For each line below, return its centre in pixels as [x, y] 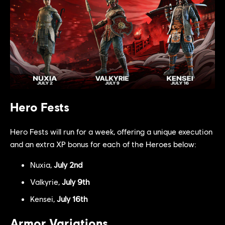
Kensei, [43, 199]
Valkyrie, [46, 182]
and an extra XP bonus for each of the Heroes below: [103, 144]
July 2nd [68, 164]
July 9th [76, 182]
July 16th [72, 199]
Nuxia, [42, 164]
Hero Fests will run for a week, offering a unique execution [111, 131]
